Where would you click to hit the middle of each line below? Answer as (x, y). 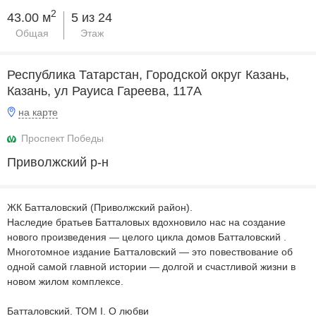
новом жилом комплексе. (65, 281)
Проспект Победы (62, 138)
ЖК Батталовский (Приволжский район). (100, 207)
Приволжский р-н (58, 162)
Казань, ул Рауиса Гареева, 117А (104, 91)
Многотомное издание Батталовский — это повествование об (150, 252)
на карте (38, 112)
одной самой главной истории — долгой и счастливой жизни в (151, 267)
